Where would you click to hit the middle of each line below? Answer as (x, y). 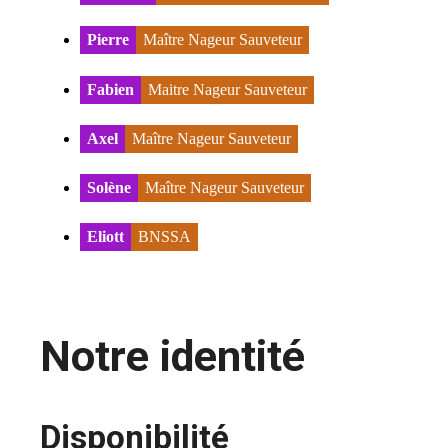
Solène (109, 188)
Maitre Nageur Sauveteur (227, 89)
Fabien (110, 89)
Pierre (108, 40)
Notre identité (172, 357)
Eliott (105, 237)
